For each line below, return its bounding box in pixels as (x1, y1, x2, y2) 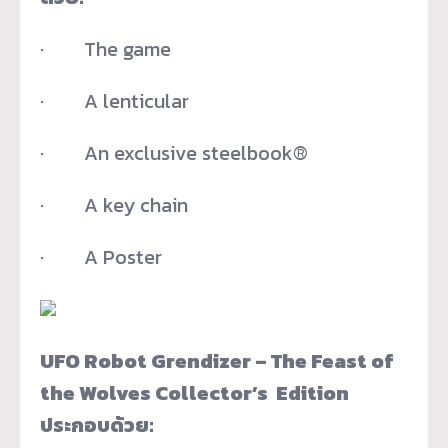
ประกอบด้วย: (40, 409, 154, 440)
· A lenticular (40, 85, 189, 116)
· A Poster (40, 241, 162, 272)
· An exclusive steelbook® (40, 137, 308, 168)
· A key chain (40, 189, 188, 220)
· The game (40, 33, 171, 64)
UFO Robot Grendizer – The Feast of (40, 345, 394, 376)
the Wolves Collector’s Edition (40, 377, 349, 408)
